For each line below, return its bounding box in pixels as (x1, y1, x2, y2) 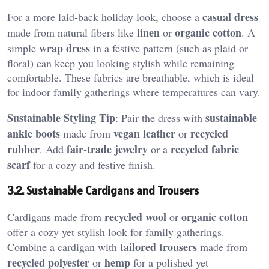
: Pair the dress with (115, 110, 205, 125)
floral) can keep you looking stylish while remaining (7, 55, 234, 70)
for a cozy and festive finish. (30, 157, 156, 172)
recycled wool (104, 209, 166, 225)
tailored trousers (120, 239, 197, 255)
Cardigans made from (7, 210, 104, 225)
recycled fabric (171, 141, 239, 157)
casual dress (202, 8, 258, 25)
